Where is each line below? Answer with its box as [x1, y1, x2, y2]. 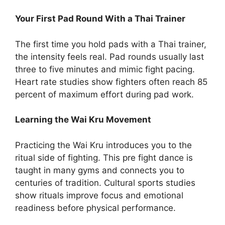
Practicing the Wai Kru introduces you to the [15, 140, 192, 150]
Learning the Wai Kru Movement [15, 115, 151, 125]
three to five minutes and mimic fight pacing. [15, 64, 195, 74]
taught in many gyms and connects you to [15, 165, 184, 175]
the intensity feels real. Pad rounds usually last [15, 51, 204, 62]
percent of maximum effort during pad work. [15, 89, 194, 99]
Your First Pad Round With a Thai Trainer [15, 14, 185, 24]
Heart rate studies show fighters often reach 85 [15, 76, 207, 87]
